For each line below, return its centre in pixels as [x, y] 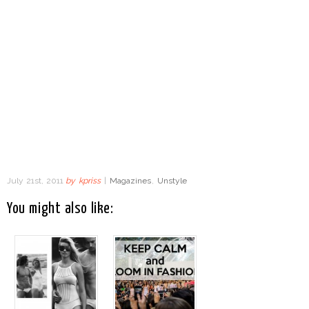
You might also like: [60, 209]
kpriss [90, 181]
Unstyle [172, 181]
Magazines [130, 181]
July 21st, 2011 [37, 181]
